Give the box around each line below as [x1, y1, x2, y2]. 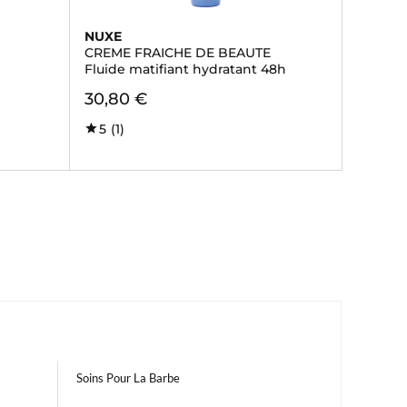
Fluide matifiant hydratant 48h [84, 61, 286, 77]
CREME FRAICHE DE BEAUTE [84, 45, 271, 61]
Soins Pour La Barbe [76, 371, 180, 385]
